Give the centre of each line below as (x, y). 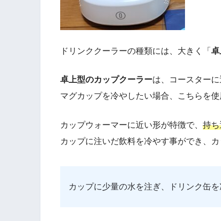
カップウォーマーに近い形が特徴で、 (131, 125)
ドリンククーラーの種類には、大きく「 (136, 51)
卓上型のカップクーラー (106, 80)
